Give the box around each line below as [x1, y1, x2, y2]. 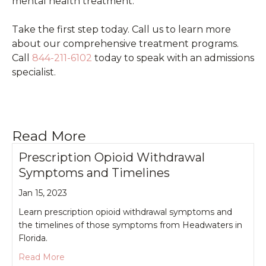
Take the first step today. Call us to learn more [12, 23, 231, 35]
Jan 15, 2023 [18, 187, 67, 198]
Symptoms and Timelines [18, 165, 170, 180]
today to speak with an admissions [92, 52, 254, 64]
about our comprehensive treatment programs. [12, 37, 239, 49]
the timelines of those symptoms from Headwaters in [18, 219, 242, 230]
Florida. [18, 232, 47, 243]
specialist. [12, 66, 56, 78]
